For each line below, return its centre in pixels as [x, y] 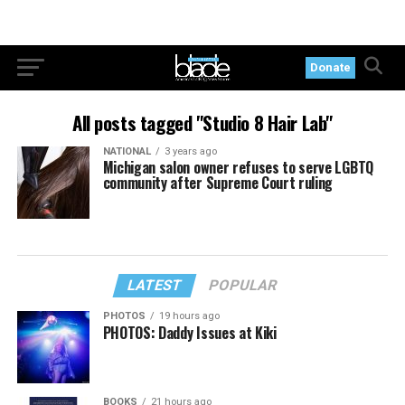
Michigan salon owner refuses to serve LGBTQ [238, 167]
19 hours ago [189, 316]
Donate [331, 67]
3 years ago [190, 151]
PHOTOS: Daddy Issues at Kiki [189, 333]
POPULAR [244, 285]
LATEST [155, 285]
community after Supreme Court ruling [218, 183]
